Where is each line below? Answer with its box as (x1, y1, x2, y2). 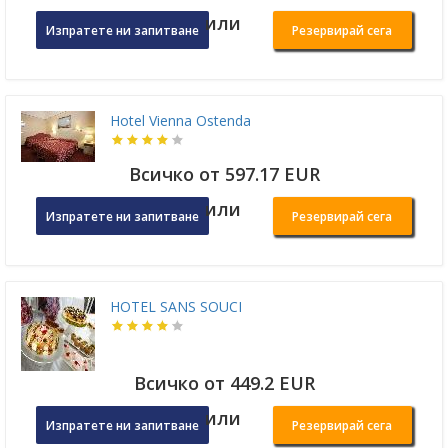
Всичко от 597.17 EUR (128, 162, 320, 187)
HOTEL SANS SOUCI (110, 297, 242, 317)
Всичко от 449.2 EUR (133, 371, 315, 396)
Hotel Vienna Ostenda (110, 111, 251, 131)
